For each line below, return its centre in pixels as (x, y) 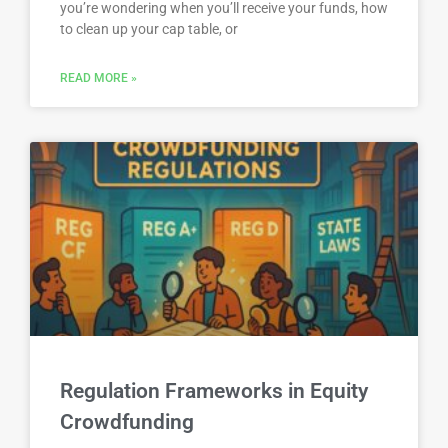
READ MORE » (98, 77)
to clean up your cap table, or (149, 28)
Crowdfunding (127, 421)
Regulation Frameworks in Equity (214, 390)
